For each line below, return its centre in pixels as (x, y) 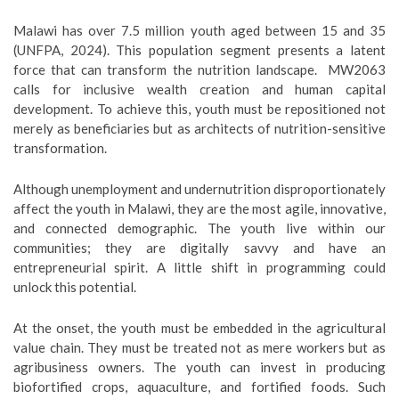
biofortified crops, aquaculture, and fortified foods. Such (199, 387)
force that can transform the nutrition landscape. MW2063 (199, 69)
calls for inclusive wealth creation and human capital (199, 89)
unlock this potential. (75, 287)
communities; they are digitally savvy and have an (199, 248)
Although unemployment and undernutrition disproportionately (199, 189)
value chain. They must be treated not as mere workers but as (199, 347)
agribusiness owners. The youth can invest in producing (199, 367)
